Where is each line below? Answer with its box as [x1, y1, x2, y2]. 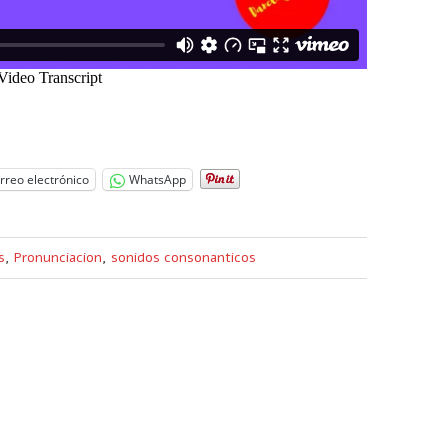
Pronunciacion [13, 247, 102, 267]
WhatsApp [128, 171, 186, 189]
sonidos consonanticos [110, 247, 256, 267]
